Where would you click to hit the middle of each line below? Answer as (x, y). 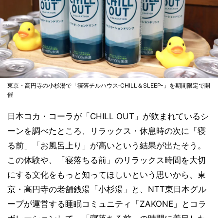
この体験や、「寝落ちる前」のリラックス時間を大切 (107, 160)
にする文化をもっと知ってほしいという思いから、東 (107, 174)
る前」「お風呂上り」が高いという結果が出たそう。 (107, 145)
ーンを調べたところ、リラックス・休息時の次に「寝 (107, 131)
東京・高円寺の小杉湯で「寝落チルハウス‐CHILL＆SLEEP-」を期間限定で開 (109, 85)
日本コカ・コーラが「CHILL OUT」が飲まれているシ (108, 116)
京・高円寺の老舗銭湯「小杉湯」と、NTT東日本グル (107, 189)
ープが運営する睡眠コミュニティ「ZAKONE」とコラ (107, 204)
